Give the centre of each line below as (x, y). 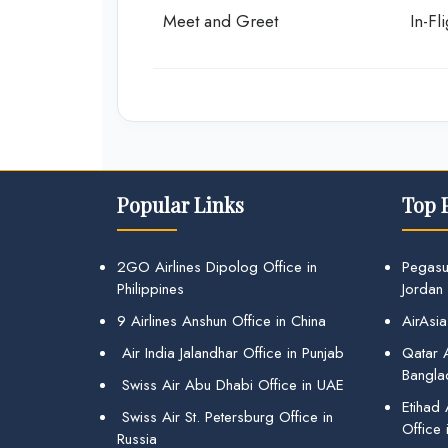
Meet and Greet (220, 20)
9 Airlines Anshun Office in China (221, 321)
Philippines (150, 289)
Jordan (422, 289)
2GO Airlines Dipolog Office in (217, 267)
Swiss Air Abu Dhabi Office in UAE (230, 385)
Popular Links (180, 204)
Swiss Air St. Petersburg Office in (225, 417)
